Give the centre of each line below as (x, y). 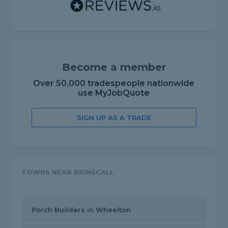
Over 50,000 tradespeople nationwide (114, 83)
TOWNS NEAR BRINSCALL (68, 172)
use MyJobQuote (114, 93)
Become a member (114, 67)
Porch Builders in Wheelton (81, 210)
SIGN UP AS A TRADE (114, 118)
